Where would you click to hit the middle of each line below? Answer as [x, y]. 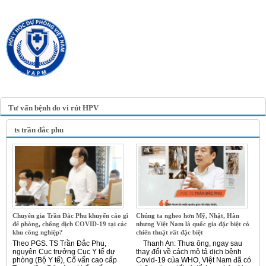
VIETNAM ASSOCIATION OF [146, 64]
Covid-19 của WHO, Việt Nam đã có [194, 260]
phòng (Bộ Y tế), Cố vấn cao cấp [65, 260]
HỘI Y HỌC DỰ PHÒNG [145, 35]
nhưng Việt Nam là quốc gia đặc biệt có [193, 224]
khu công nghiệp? [38, 232]
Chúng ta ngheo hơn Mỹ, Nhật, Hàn [188, 216]
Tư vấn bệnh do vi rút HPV [53, 108]
